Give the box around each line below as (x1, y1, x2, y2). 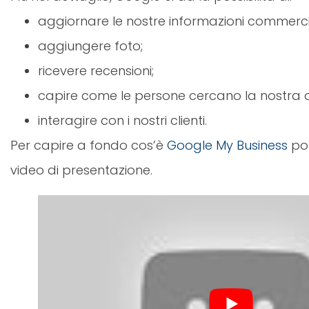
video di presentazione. (10, 161, 152, 179)
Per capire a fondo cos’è (10, 137, 167, 154)
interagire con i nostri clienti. (38, 112, 207, 130)
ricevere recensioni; (38, 62, 154, 80)
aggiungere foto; (38, 37, 143, 55)
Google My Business (167, 137, 288, 154)
